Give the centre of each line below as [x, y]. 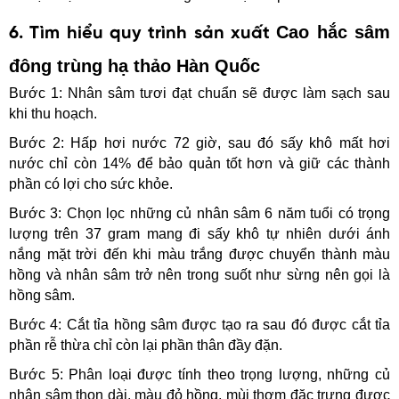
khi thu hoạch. [53, 113]
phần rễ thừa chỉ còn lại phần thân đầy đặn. [146, 345]
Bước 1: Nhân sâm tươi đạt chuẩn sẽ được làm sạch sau [199, 93]
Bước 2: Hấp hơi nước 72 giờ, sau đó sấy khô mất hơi [199, 142]
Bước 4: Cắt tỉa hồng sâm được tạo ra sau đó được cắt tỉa [199, 324]
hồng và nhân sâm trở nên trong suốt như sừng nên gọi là [199, 274]
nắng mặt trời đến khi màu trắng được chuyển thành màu [199, 254]
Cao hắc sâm [334, 32]
